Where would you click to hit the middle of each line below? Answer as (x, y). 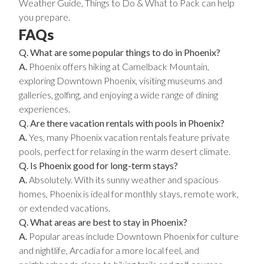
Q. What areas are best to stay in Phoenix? (103, 222)
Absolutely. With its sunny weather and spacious (123, 179)
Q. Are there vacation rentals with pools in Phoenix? (122, 123)
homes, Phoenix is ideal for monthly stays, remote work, (129, 194)
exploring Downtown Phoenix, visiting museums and (121, 80)
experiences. (44, 109)
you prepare (44, 17)
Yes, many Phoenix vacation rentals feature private (128, 137)
